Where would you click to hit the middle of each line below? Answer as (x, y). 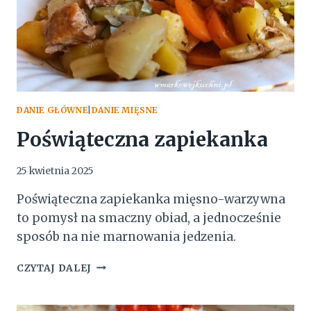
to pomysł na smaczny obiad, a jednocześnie (149, 218)
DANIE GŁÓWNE (52, 110)
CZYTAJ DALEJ (54, 268)
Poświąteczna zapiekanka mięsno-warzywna (151, 199)
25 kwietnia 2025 (55, 171)
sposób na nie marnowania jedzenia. (126, 236)
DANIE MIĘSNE (124, 110)
